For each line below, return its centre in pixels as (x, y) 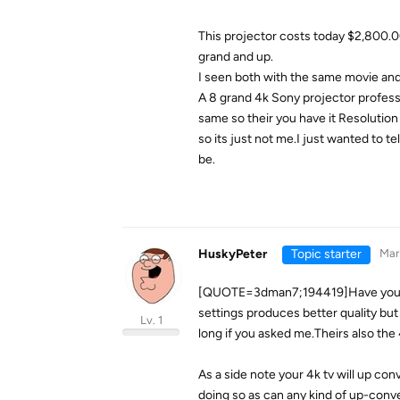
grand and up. (236, 57)
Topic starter (326, 254)
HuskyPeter (233, 254)
